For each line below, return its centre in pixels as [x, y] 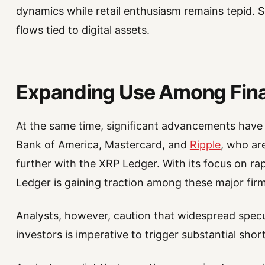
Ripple [205, 144]
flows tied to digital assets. [83, 30]
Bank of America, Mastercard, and [103, 144]
